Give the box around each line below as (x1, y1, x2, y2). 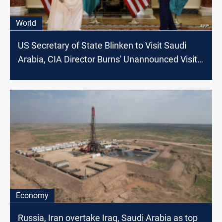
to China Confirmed (18, 68, 94, 79)
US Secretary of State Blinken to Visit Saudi (18, 40, 186, 51)
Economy (16, 191, 49, 201)
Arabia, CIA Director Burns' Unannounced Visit (18, 54, 197, 65)
